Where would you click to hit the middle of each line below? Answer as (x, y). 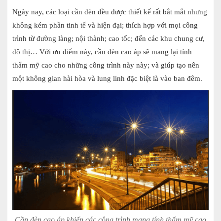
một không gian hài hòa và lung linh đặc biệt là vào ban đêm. (107, 79)
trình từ (24, 39)
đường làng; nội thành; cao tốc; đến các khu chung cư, (121, 39)
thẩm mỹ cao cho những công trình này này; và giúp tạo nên (106, 65)
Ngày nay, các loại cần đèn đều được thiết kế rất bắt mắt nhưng (110, 12)
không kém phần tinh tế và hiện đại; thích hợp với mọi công (105, 25)
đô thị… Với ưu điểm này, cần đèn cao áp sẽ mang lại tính (102, 52)
